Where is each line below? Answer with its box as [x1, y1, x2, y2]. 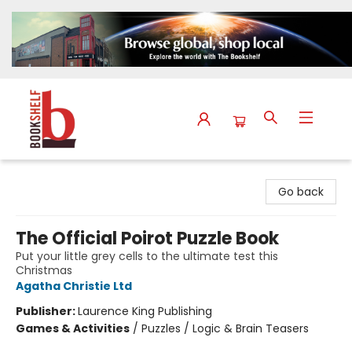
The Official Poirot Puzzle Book [16, 226, 279, 251]
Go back [278, 184, 324, 200]
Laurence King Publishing [78, 303, 212, 320]
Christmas [16, 262, 72, 279]
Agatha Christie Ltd [16, 278, 132, 295]
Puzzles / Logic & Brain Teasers [141, 321, 309, 337]
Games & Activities [16, 321, 130, 337]
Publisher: [16, 303, 78, 320]
